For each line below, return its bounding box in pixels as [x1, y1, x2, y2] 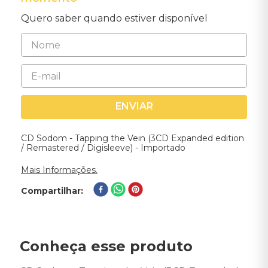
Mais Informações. [21, 165, 98, 175]
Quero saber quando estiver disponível [21, 13, 208, 24]
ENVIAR [115, 100, 153, 112]
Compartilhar [21, 185, 81, 196]
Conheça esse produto [20, 237, 193, 255]
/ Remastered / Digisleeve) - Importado [21, 142, 185, 153]
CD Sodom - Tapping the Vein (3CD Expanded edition [21, 133, 244, 144]
